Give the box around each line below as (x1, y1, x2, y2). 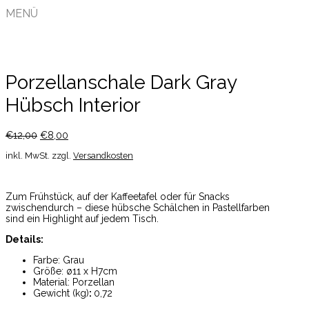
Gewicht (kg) (33, 288, 89, 299)
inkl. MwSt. (6, 150, 50, 161)
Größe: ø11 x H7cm (33, 266, 117, 277)
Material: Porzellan (33, 277, 114, 288)
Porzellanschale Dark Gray (6, 71, 237, 94)
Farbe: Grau (33, 255, 84, 266)
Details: (6, 234, 43, 246)
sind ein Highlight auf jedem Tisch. (6, 213, 159, 225)
